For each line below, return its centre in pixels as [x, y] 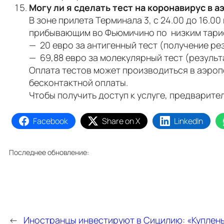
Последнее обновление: [49, 152]
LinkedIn [188, 121]
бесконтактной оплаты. [78, 82]
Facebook [50, 121]
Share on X [121, 121]
